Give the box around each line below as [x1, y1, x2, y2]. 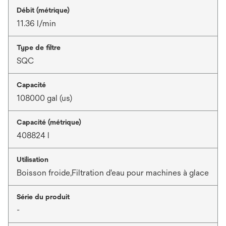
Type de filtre [17, 43, 61, 51]
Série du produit [17, 193, 70, 201]
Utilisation [17, 155, 48, 163]
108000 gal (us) [17, 93, 72, 103]
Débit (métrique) [17, 6, 70, 14]
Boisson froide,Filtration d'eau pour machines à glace [17, 168, 209, 178]
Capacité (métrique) [17, 118, 81, 126]
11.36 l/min [17, 19, 56, 28]
